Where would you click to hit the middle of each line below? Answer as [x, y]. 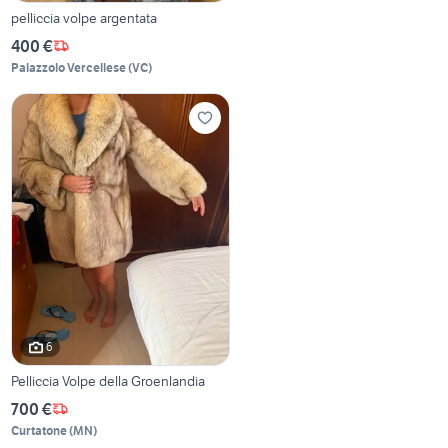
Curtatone [39, 430]
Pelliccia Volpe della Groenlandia [108, 380]
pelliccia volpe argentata [84, 17]
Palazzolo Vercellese [69, 67]
